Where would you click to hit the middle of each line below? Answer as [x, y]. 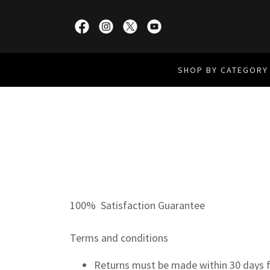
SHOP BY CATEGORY [223, 70]
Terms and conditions [119, 238]
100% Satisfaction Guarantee [139, 205]
